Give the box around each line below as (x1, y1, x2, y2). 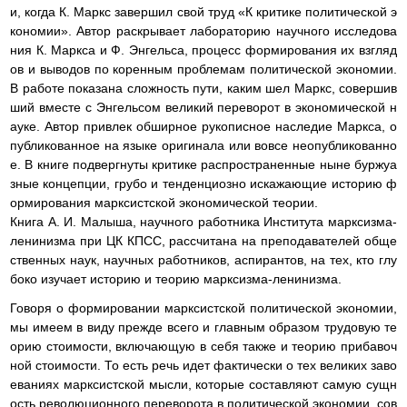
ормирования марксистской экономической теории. (10, 194, 318, 210)
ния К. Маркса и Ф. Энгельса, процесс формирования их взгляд (10, 42, 397, 57)
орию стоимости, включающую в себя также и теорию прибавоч (10, 338, 397, 353)
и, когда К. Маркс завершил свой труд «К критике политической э (10, 4, 397, 19)
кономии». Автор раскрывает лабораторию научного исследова (10, 23, 397, 38)
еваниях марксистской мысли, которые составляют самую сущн (10, 376, 397, 392)
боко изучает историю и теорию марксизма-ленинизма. (10, 271, 342, 286)
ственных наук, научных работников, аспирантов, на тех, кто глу (10, 252, 397, 267)
